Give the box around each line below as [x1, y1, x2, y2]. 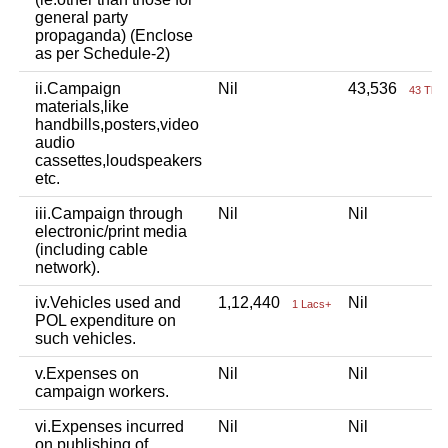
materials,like [35, 97, 129, 115]
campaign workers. [35, 382, 169, 400]
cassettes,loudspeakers [35, 151, 202, 169]
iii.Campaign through [35, 204, 183, 222]
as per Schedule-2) [35, 44, 170, 62]
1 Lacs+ [292, 297, 331, 310]
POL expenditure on [35, 311, 176, 329]
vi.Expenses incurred [35, 417, 184, 435]
